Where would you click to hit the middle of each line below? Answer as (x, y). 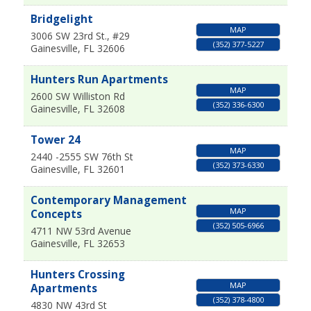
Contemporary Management (108, 201)
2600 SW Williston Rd (77, 96)
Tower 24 (55, 140)
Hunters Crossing (77, 275)
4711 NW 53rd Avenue (81, 231)
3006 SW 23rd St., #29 (80, 36)
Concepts (56, 215)
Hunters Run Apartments (99, 80)
